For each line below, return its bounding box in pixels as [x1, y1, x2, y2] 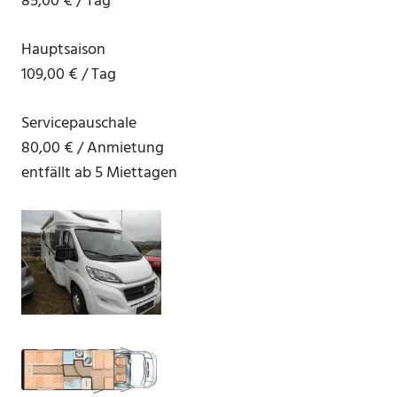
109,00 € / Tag [21, 62, 116, 89]
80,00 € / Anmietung [21, 136, 164, 162]
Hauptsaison [21, 37, 105, 64]
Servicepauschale [21, 111, 136, 137]
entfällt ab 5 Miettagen [21, 160, 177, 187]
